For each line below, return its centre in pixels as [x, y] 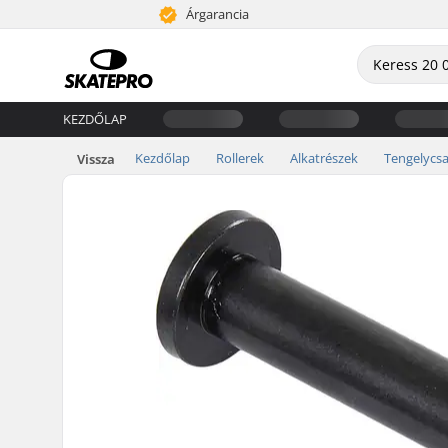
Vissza [96, 158]
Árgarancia [215, 14]
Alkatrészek [324, 157]
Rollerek [240, 157]
